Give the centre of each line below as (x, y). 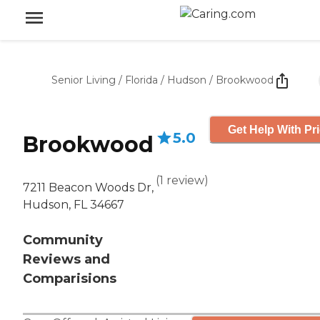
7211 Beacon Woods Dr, (88, 188)
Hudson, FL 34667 (74, 205)
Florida (141, 80)
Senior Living (84, 80)
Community (63, 240)
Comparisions (70, 279)
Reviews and (66, 260)
